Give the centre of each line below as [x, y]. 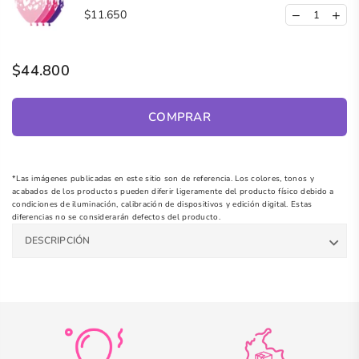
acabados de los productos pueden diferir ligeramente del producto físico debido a [173, 192]
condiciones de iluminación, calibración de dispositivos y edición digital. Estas [162, 205]
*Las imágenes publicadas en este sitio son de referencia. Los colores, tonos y [163, 179]
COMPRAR [179, 117]
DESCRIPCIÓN [58, 241]
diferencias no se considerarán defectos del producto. [116, 218]
